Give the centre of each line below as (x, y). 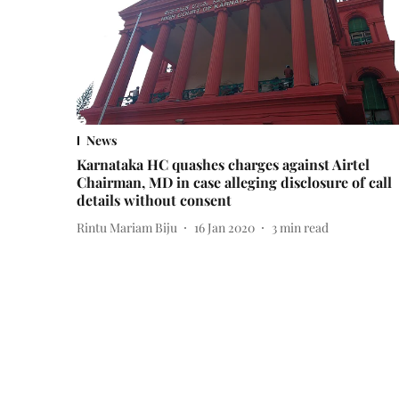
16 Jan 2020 (224, 227)
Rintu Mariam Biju (127, 227)
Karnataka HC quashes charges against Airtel (223, 165)
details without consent (154, 200)
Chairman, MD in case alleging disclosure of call (234, 183)
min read (304, 227)
